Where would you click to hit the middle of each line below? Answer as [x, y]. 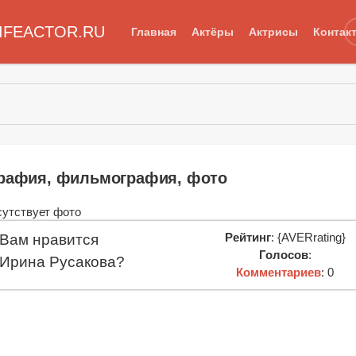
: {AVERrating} [308, 237]
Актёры [212, 31]
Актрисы [273, 31]
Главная [153, 31]
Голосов [283, 254]
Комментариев [279, 272]
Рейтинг [248, 237]
